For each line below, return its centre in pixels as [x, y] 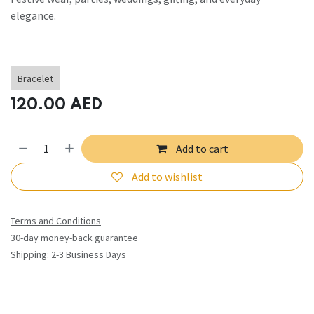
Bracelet [35, 78]
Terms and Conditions [56, 221]
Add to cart [202, 148]
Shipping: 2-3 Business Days [68, 255]
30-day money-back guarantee [74, 238]
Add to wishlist [167, 177]
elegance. [33, 15]
